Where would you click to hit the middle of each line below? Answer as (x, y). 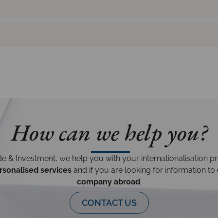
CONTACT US (109, 202)
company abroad (108, 182)
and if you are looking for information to (144, 170)
